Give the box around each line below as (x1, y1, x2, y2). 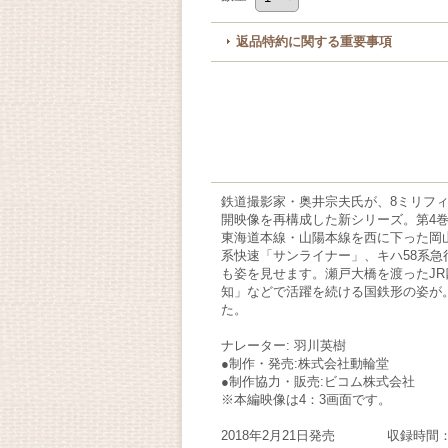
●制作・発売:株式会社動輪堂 (221, 356, 389, 371)
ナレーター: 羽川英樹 (221, 338, 346, 353)
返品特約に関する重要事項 (236, 34, 392, 49)
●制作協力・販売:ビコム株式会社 (221, 374, 419, 389)
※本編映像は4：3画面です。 (221, 392, 391, 407)
